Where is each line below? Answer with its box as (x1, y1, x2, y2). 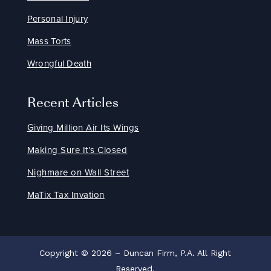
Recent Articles (27, 92, 119, 112)
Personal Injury (27, 12, 88, 26)
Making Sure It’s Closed (27, 143, 128, 157)
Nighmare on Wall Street (27, 166, 129, 180)
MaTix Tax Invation (27, 188, 105, 202)
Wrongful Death (27, 57, 91, 71)
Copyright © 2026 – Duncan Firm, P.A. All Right (39, 248, 232, 258)
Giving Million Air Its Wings (27, 121, 139, 135)
